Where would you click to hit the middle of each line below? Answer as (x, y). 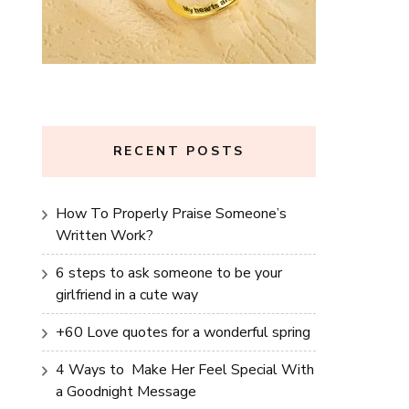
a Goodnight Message (126, 392)
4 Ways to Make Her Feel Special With (185, 370)
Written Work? (105, 236)
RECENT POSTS (179, 151)
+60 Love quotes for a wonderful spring (183, 332)
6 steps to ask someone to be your (169, 273)
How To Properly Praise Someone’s (171, 214)
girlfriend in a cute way (127, 295)
